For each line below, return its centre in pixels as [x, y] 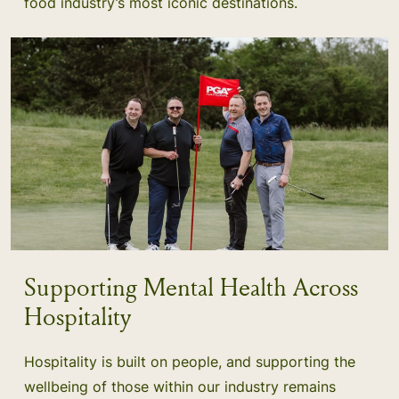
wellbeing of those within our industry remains [180, 386]
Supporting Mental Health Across [191, 286]
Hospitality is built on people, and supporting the [190, 361]
